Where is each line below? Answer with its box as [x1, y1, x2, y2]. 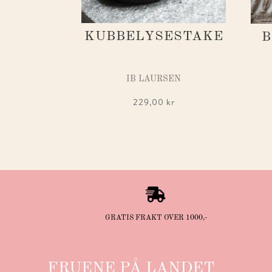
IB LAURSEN [126, 75, 182, 84]
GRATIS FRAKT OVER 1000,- [104, 214, 207, 222]
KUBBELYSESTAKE [84, 30, 223, 44]
